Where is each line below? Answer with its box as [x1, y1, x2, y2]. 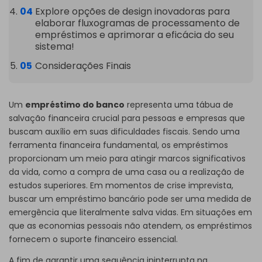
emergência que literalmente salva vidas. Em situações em [9, 206, 252, 219]
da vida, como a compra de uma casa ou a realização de [9, 166, 244, 178]
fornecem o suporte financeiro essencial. [9, 233, 178, 246]
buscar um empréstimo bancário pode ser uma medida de [9, 193, 251, 205]
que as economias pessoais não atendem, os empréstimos [9, 220, 252, 232]
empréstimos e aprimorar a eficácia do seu [35, 28, 234, 42]
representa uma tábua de [125, 99, 233, 111]
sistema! [35, 40, 74, 54]
